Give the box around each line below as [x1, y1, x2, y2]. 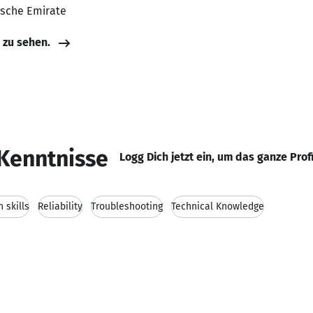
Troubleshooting [91, 201, 163, 212]
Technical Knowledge [171, 201, 264, 212]
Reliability [38, 201, 82, 212]
